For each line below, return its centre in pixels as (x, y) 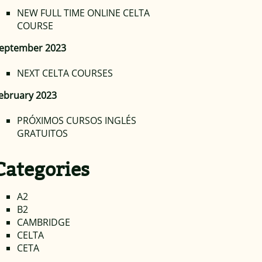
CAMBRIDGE (43, 223)
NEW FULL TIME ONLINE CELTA (83, 13)
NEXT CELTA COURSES (65, 73)
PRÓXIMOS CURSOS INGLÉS (76, 121)
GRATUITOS (42, 134)
